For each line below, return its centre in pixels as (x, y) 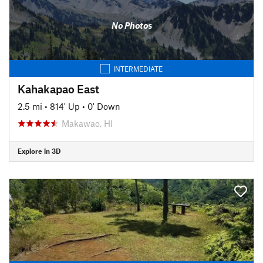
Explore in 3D (39, 151)
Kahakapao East (58, 89)
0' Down (104, 106)
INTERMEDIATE (138, 68)
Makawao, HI (87, 123)
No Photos (131, 25)
